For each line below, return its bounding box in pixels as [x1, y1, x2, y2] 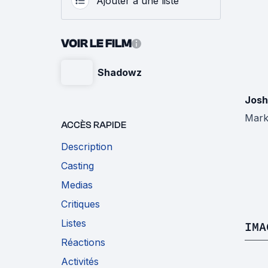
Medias [61, 179, 93, 191]
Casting [61, 160, 94, 172]
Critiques [61, 198, 100, 211]
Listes [61, 217, 86, 230]
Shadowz [98, 66, 142, 79]
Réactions [61, 236, 105, 249]
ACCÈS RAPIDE [61, 120, 126, 131]
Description [61, 141, 112, 153]
